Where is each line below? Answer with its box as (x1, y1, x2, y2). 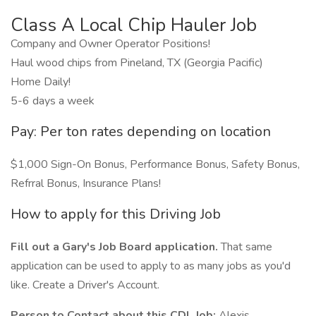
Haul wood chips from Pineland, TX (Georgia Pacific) (11, 55, 263, 71)
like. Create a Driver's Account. (11, 277, 159, 293)
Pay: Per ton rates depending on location (11, 122, 271, 141)
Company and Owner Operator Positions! (11, 36, 210, 51)
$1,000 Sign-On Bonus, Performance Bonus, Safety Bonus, (11, 157, 300, 172)
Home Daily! (11, 74, 71, 90)
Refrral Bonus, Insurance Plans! (11, 176, 161, 191)
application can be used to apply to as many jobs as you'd (11, 258, 291, 274)
